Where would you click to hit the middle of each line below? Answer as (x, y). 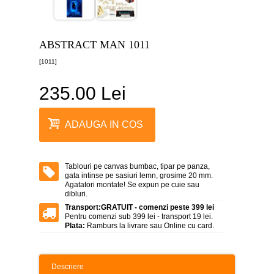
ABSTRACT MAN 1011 (94, 44)
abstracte (29, 210)
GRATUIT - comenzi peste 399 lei (157, 207)
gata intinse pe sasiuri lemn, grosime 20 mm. (139, 175)
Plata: (75, 225)
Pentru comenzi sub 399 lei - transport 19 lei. (139, 216)
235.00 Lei (83, 93)
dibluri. (76, 194)
